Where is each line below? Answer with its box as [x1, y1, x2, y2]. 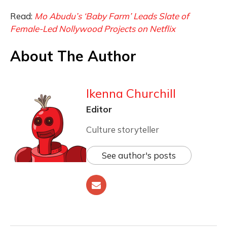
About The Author [10, 47, 136, 65]
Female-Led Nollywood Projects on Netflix [10, 23, 175, 34]
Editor [86, 104, 112, 115]
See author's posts [102, 150, 176, 161]
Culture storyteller [86, 124, 159, 135]
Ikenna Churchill [86, 86, 176, 101]
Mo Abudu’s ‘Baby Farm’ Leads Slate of [34, 11, 189, 22]
